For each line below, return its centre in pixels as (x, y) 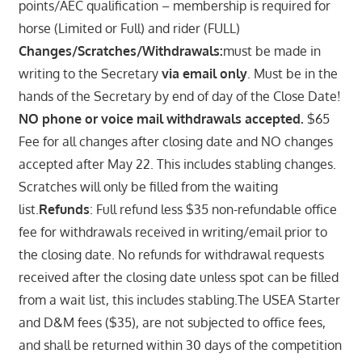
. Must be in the (292, 73)
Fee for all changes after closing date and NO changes (175, 141)
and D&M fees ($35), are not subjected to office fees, (172, 322)
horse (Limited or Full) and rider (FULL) (129, 28)
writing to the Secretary (90, 73)
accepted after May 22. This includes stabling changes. (177, 164)
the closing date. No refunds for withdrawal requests (171, 254)
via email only (204, 73)
